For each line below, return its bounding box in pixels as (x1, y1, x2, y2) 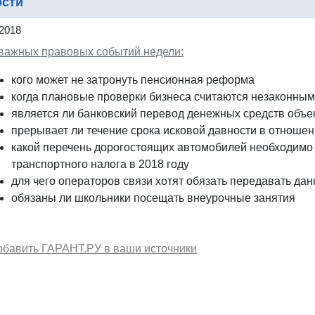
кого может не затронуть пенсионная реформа (11, 73, 255, 86)
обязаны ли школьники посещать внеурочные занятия (11, 191, 295, 204)
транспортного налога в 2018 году (11, 157, 189, 170)
